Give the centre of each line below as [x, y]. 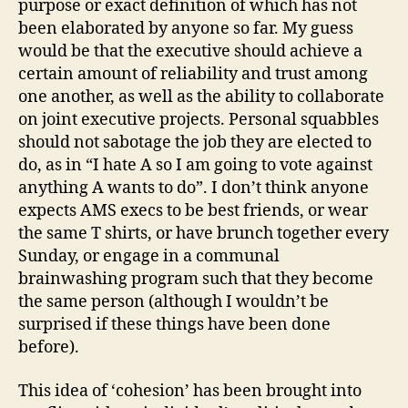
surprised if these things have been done [174, 325]
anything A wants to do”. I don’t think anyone [194, 188]
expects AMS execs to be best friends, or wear [193, 211]
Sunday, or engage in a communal [149, 256]
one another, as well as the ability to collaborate [201, 97]
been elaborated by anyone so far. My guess [186, 29]
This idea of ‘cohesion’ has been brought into [190, 391]
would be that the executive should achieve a [190, 51]
